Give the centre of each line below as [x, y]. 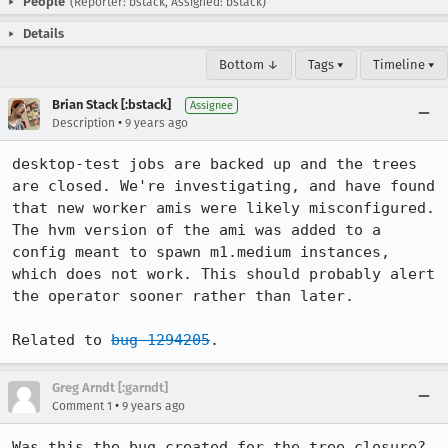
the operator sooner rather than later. [183, 296]
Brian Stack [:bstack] [111, 104]
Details [43, 33]
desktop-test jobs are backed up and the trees [214, 164]
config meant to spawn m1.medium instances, [201, 252]
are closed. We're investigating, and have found [223, 186]
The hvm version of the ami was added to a [196, 230]
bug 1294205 [160, 340]
